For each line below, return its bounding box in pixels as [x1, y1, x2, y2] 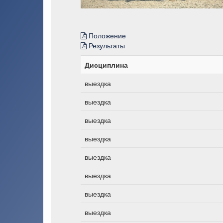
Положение [87, 30, 126, 40]
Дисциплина [85, 59, 128, 70]
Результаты [87, 40, 125, 50]
